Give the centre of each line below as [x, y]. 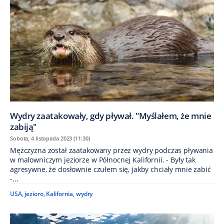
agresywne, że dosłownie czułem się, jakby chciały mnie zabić [110, 169]
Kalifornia [60, 194]
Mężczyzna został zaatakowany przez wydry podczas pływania [112, 150]
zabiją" [23, 127]
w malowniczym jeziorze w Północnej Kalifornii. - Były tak [103, 160]
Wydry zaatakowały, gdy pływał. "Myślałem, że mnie [111, 116]
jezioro [34, 194]
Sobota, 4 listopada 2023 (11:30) [50, 138]
